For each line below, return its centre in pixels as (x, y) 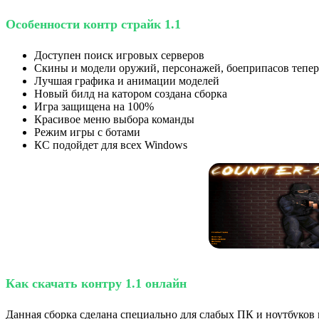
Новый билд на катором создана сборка (132, 94)
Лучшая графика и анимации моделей (127, 81)
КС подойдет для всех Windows (111, 145)
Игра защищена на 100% (94, 107)
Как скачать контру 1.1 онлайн (96, 283)
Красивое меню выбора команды (116, 120)
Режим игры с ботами (87, 132)
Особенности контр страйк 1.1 (93, 24)
